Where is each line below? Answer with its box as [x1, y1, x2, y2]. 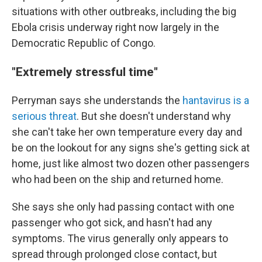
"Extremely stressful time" [12, 64, 158, 79]
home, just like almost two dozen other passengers [12, 157, 250, 170]
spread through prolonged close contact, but [12, 248, 217, 260]
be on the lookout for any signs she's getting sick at [12, 142, 250, 154]
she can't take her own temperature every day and [12, 126, 242, 138]
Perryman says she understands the [12, 94, 182, 106]
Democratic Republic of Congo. [12, 37, 156, 49]
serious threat [12, 110, 77, 122]
